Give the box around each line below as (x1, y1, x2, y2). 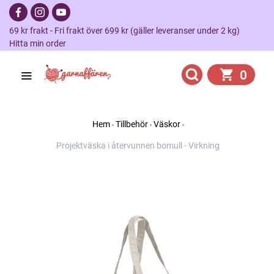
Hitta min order (9, 39, 66, 48)
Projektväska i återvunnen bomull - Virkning (56, 141, 220, 150)
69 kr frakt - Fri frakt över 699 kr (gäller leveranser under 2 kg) (9, 26, 247, 35)
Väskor (153, 119, 180, 129)
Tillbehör (115, 119, 148, 129)
